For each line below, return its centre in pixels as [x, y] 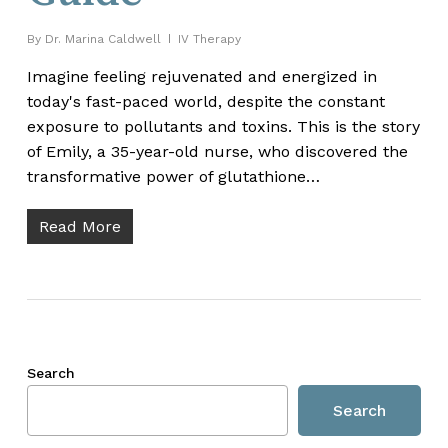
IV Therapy [209, 38]
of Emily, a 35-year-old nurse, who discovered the [217, 151]
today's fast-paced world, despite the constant [205, 101]
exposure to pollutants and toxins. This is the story [223, 126]
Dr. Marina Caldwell [102, 38]
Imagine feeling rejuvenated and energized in [201, 76]
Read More [79, 226]
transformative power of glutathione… [173, 176]
